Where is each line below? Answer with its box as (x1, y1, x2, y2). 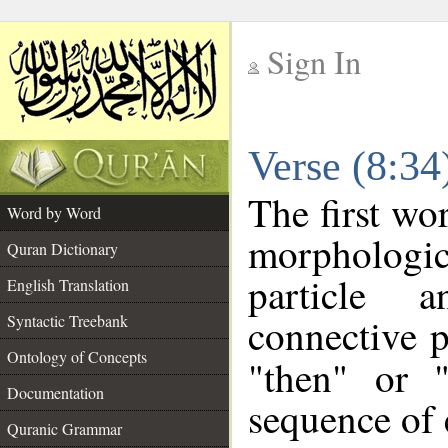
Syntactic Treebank (7, 310, 128, 331)
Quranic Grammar (7, 418, 122, 439)
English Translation (7, 274, 129, 295)
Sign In (267, 40, 361, 83)
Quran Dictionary (7, 238, 118, 259)
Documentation (7, 382, 104, 403)
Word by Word (7, 202, 101, 223)
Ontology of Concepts (7, 346, 147, 367)
